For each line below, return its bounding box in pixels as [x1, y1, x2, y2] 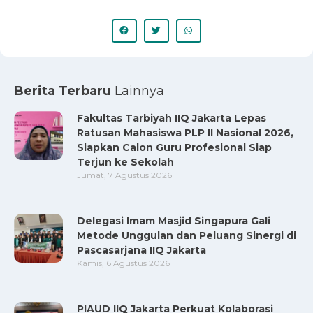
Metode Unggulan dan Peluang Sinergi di [77, 228, 296, 242]
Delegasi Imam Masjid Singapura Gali [77, 214, 270, 227]
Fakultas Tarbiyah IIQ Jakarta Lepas [77, 111, 266, 124]
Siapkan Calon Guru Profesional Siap [77, 140, 272, 154]
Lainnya [115, 82, 164, 99]
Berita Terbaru [14, 82, 115, 99]
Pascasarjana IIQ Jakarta [77, 243, 206, 256]
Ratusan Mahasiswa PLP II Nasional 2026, [77, 126, 293, 139]
